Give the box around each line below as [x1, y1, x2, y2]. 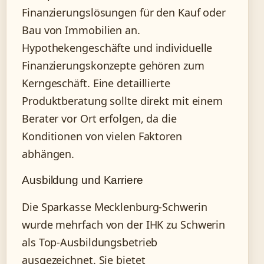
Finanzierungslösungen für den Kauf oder [22, 5, 226, 19]
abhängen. [22, 146, 75, 161]
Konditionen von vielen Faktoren [22, 128, 182, 143]
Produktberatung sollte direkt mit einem [22, 93, 223, 108]
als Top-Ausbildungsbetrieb [22, 235, 158, 249]
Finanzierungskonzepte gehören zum [22, 58, 204, 72]
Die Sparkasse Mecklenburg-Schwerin [22, 199, 207, 214]
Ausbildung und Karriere [22, 173, 143, 186]
